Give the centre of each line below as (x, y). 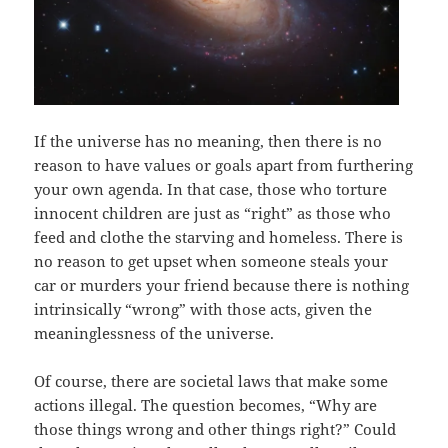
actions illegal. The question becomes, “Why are (206, 404)
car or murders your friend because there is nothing (222, 284)
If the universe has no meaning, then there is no (208, 140)
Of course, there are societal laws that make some (211, 380)
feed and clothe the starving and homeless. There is (219, 236)
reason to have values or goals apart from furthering (224, 164)
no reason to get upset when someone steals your (211, 260)
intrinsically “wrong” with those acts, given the (203, 308)
